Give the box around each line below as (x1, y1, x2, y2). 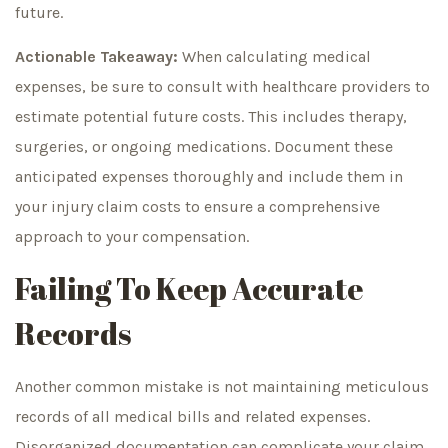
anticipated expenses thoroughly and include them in (15, 167, 403, 187)
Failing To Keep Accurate (15, 268, 363, 310)
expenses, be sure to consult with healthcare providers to (15, 77, 430, 97)
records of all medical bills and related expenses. (15, 407, 370, 427)
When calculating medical (178, 47, 371, 67)
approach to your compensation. (15, 227, 249, 247)
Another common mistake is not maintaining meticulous (15, 377, 429, 397)
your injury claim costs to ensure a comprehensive (15, 197, 380, 217)
